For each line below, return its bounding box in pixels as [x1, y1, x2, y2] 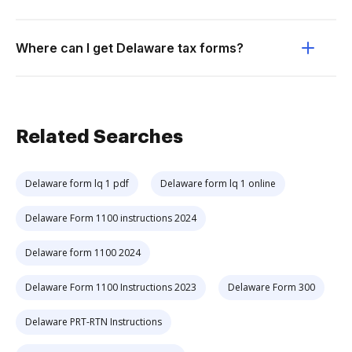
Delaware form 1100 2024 [25, 246, 141, 259]
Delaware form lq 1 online [160, 177, 276, 190]
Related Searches [16, 127, 183, 146]
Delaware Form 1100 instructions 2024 [25, 211, 196, 225]
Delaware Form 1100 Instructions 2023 [25, 280, 196, 294]
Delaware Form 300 [228, 280, 315, 294]
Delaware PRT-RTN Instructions [25, 315, 162, 328]
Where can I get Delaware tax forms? [16, 40, 244, 56]
